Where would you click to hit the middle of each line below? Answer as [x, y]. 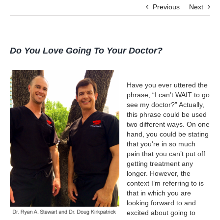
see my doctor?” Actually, [165, 105]
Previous [166, 7]
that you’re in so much [161, 144]
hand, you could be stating [168, 134]
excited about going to [161, 213]
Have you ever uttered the [167, 85]
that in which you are [159, 193]
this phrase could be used [167, 115]
